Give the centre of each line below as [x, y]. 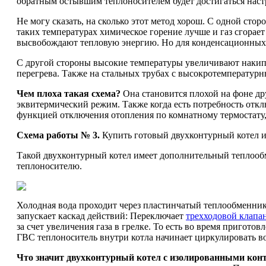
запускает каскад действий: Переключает [101, 216]
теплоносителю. [49, 166]
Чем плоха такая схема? [69, 94]
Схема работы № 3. [58, 135]
